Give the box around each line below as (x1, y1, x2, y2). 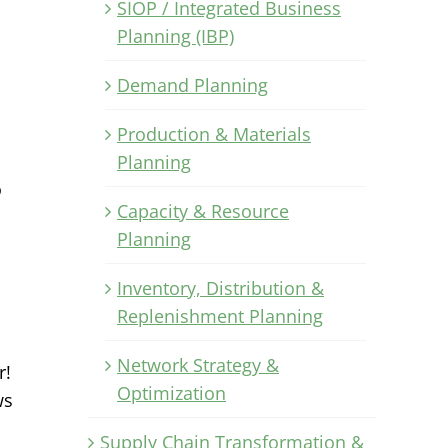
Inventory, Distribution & (117, 275, 324, 300)
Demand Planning (117, 72, 268, 97)
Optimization (117, 380, 226, 405)
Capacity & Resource (117, 198, 289, 223)
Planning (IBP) (117, 23, 234, 48)
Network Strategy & (117, 352, 279, 377)
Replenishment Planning (117, 303, 323, 328)
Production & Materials (117, 121, 311, 146)
